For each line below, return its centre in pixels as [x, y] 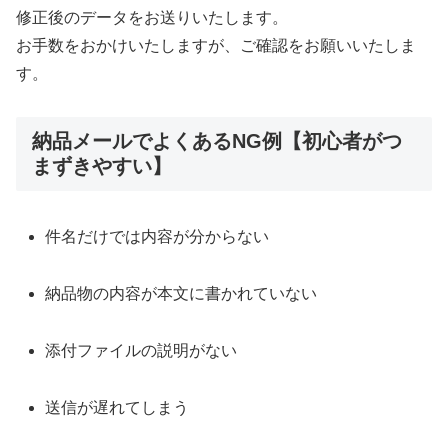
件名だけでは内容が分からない [157, 237]
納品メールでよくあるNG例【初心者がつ [217, 141]
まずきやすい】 [102, 166]
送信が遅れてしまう [117, 407]
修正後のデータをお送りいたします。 [152, 18]
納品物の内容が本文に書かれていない [181, 294]
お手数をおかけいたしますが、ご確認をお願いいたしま [216, 46]
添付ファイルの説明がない [141, 351]
